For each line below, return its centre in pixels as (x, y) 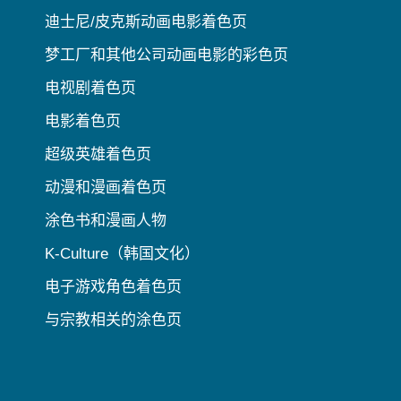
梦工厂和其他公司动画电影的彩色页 (166, 55)
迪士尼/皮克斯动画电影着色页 (146, 21)
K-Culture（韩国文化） (122, 253)
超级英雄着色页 (98, 154)
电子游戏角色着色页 (113, 286)
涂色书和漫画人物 (106, 220)
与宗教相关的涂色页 (113, 320)
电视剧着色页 (90, 88)
